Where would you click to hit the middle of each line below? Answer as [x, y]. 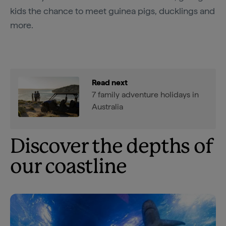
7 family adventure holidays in [145, 95]
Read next [110, 83]
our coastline [68, 168]
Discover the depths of [112, 148]
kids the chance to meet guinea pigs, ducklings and [112, 11]
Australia [107, 107]
